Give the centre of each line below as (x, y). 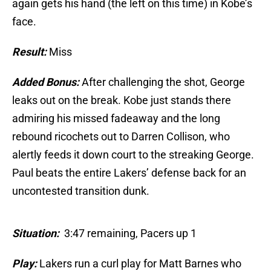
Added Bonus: (46, 82)
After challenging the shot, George (162, 82)
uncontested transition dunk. (81, 191)
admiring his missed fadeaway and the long (116, 119)
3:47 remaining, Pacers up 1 (129, 233)
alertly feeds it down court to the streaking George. (133, 155)
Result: (29, 52)
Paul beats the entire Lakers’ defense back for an (129, 173)
